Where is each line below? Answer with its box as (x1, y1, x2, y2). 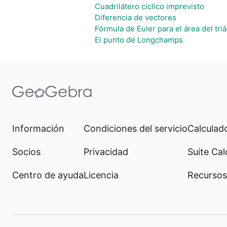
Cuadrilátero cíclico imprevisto (94, 2, 204, 11)
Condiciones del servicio (84, 123, 187, 134)
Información (12, 123, 64, 134)
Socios (12, 146, 41, 157)
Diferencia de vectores (94, 13, 176, 22)
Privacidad (84, 146, 128, 157)
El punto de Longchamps (94, 35, 183, 45)
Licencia (84, 170, 119, 180)
